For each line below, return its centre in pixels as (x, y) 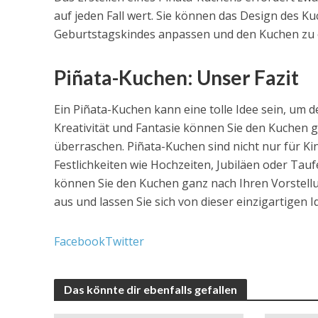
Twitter (124, 242)
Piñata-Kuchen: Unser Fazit (176, 78)
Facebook (79, 242)
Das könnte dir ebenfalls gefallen (150, 290)
